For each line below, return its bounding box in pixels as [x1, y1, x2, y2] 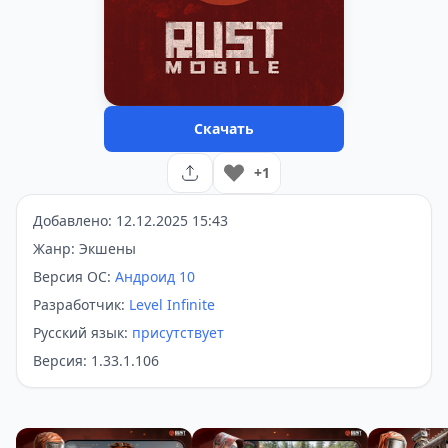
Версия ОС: [33, 267, 115, 286]
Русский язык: [33, 323, 132, 342]
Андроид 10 [115, 267, 195, 286]
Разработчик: [33, 295, 129, 314]
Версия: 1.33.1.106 [33, 351, 159, 370]
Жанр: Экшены [33, 239, 136, 258]
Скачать [194, 119, 254, 138]
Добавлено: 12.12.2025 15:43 [33, 211, 228, 230]
